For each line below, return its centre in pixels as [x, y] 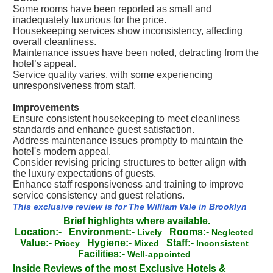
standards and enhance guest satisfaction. [104, 129]
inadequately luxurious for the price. [90, 20]
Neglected [235, 232]
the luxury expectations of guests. [84, 173]
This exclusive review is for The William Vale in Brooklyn [130, 207]
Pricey [70, 243]
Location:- [38, 232]
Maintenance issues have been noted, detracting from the [136, 53]
